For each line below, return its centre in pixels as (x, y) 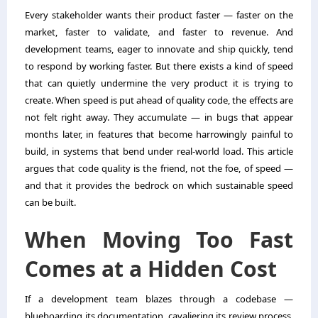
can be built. (50, 203)
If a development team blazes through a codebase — (159, 299)
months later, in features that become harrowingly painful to (159, 135)
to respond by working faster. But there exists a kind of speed (159, 66)
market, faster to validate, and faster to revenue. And (159, 32)
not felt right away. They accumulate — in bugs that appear (159, 117)
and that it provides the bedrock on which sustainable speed (159, 186)
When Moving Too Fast (159, 240)
